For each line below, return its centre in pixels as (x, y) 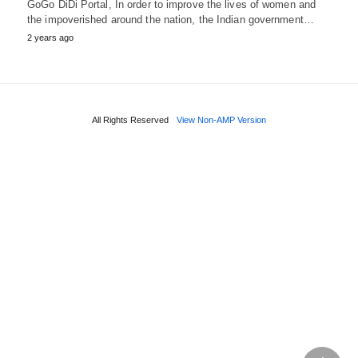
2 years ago (50, 37)
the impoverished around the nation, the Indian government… (171, 19)
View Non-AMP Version (221, 119)
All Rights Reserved (130, 119)
